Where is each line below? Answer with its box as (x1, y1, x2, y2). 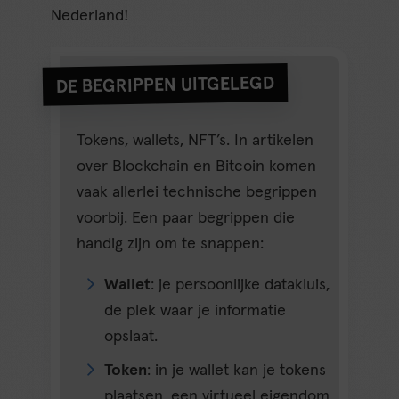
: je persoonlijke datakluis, (151, 276, 330, 293)
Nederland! (51, 8, 129, 25)
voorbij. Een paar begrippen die (77, 210, 296, 227)
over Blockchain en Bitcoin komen (77, 159, 317, 175)
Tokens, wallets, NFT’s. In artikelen (77, 133, 314, 150)
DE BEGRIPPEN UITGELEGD (56, 74, 275, 96)
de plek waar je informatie (104, 302, 287, 319)
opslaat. (104, 328, 159, 345)
